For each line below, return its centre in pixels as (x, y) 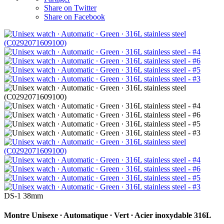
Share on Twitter (70, 7)
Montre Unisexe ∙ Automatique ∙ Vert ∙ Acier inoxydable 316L (108, 215)
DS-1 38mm (23, 195)
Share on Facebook (74, 16)
